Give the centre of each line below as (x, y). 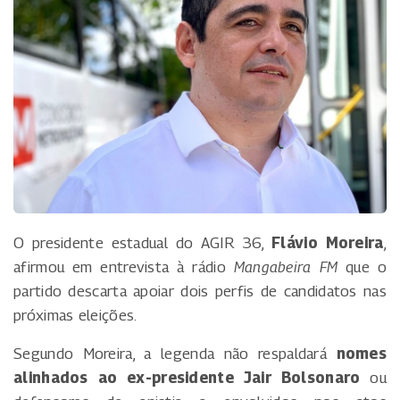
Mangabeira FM (286, 267)
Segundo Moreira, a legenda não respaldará (175, 354)
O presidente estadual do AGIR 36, (143, 243)
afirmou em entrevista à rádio (124, 267)
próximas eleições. (75, 316)
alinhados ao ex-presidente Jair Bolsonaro (187, 378)
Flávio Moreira (328, 243)
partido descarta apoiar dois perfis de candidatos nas (200, 292)
